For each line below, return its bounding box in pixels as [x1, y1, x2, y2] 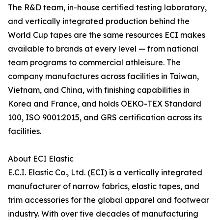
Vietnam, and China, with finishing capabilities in [8, 85, 190, 95]
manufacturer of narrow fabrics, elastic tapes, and [8, 181, 199, 192]
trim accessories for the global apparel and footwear [8, 195, 209, 205]
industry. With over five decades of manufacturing [8, 209, 198, 219]
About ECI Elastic [8, 154, 74, 164]
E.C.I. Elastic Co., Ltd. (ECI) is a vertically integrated [8, 167, 202, 178]
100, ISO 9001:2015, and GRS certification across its [8, 112, 202, 123]
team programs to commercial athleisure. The [8, 57, 181, 68]
